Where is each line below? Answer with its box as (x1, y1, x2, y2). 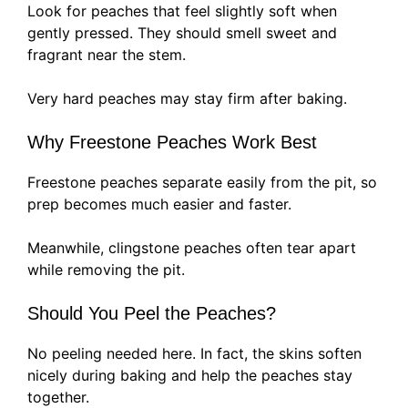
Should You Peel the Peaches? (27, 303, 276, 324)
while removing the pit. (27, 260, 185, 280)
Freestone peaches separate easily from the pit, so (27, 173, 377, 192)
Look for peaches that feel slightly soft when (27, 2, 337, 21)
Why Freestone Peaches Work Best (27, 132, 317, 153)
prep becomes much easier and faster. (27, 195, 291, 214)
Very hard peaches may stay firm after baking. (27, 89, 347, 108)
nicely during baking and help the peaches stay (27, 366, 352, 385)
